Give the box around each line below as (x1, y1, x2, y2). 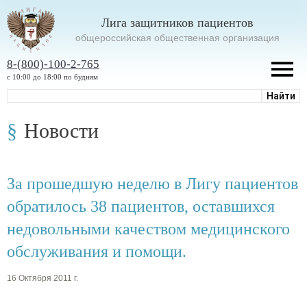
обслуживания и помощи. (7, 242, 186, 260)
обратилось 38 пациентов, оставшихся (7, 197, 275, 215)
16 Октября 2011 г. (7, 273, 78, 284)
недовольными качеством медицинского (7, 219, 290, 238)
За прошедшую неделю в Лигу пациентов (7, 174, 298, 193)
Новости (24, 119, 99, 142)
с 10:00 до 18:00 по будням (7, 72, 98, 81)
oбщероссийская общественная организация (75, 32, 280, 43)
